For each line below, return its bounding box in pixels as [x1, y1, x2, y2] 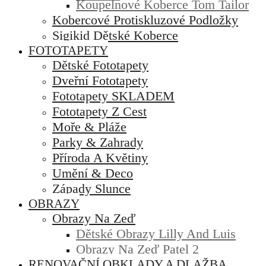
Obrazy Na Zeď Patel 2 [76, 241, 199, 256]
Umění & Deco [52, 165, 133, 180]
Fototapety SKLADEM [52, 88, 175, 103]
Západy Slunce [52, 180, 131, 196]
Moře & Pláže [52, 119, 126, 134]
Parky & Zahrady [52, 134, 143, 150]
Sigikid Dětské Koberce [52, 27, 178, 43]
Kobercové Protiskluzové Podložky [52, 12, 238, 27]
